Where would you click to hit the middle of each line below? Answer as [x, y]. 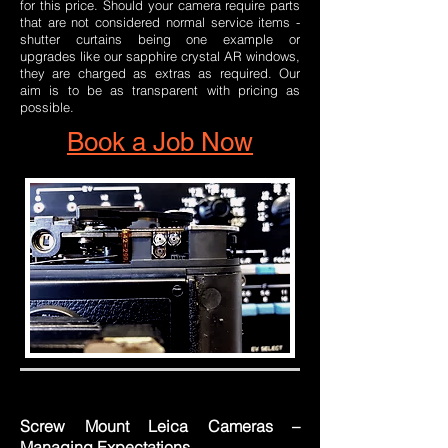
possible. [47, 107]
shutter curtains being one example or [160, 39]
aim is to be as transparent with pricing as [160, 90]
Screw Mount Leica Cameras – [160, 426]
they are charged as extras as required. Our [160, 73]
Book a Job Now [160, 142]
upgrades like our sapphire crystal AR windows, [160, 56]
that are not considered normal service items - [160, 22]
